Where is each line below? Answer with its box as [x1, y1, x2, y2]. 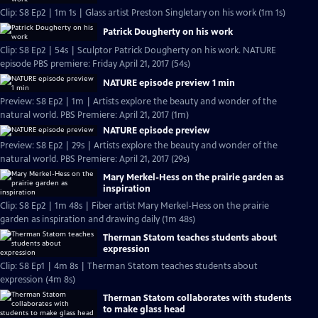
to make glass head [103, 303, 185, 315]
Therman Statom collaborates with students [103, 292, 292, 304]
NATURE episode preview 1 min [103, 77, 235, 89]
